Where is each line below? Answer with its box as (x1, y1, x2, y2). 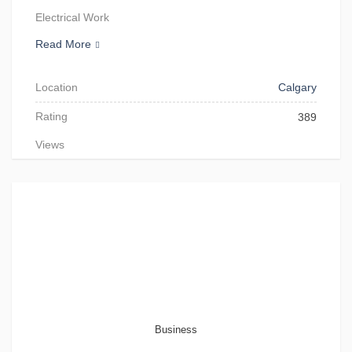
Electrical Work (35, 11, 109, 24)
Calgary (278, 81, 317, 93)
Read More (35, 38, 91, 50)
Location (35, 81, 78, 93)
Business (155, 324, 197, 335)
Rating (35, 110, 68, 123)
